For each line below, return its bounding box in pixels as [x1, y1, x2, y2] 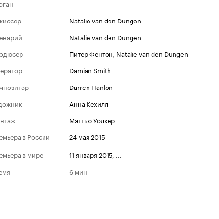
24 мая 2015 [69, 131, 105, 141]
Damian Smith [69, 65, 111, 75]
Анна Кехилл [69, 98, 108, 108]
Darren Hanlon [69, 82, 113, 91]
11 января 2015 [69, 149, 112, 159]
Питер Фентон [69, 48, 113, 58]
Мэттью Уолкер [69, 115, 115, 125]
